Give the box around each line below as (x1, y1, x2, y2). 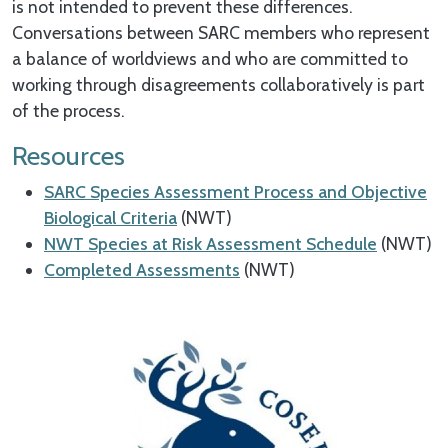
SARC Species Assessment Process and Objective (44, 180, 427, 202)
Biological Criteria (44, 206, 177, 228)
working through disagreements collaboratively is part (12, 73, 425, 95)
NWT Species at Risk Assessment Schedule (44, 232, 377, 254)
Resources (12, 138, 125, 172)
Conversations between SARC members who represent (12, 21, 430, 43)
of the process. (12, 99, 125, 121)
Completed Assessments (44, 258, 240, 280)
